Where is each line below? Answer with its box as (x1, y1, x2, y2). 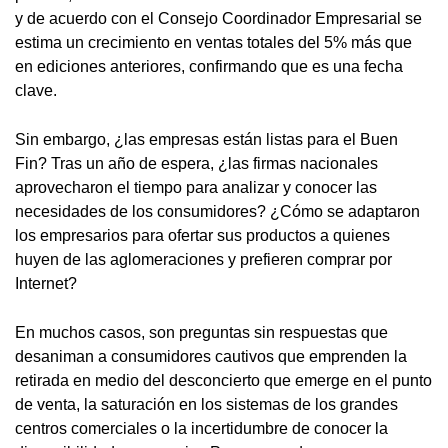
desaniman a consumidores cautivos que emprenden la (15, 348, 407, 366)
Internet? (15, 275, 77, 293)
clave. (15, 82, 57, 100)
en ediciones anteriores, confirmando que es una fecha (15, 58, 403, 76)
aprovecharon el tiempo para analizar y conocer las (15, 179, 377, 197)
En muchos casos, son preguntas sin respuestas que (15, 324, 388, 342)
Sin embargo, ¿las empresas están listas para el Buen (15, 131, 398, 149)
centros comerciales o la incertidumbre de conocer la (15, 420, 388, 438)
